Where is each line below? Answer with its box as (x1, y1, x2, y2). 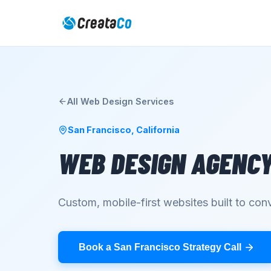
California (136, 125, 180, 135)
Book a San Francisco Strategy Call (79, 241, 241, 252)
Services (133, 96, 174, 106)
